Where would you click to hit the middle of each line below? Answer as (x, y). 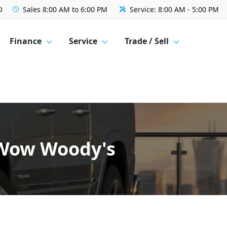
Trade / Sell (147, 41)
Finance (26, 41)
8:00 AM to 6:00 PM (75, 9)
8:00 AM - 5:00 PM (188, 9)
